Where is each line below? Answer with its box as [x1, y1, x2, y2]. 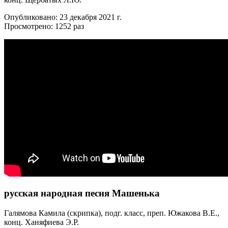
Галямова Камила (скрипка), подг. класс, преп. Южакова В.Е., [4, 209, 219, 218]
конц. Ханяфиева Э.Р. [4, 218, 79, 227]
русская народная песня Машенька [4, 188, 160, 199]
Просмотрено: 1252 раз [4, 21, 84, 31]
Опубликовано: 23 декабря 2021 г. [4, 12, 122, 21]
